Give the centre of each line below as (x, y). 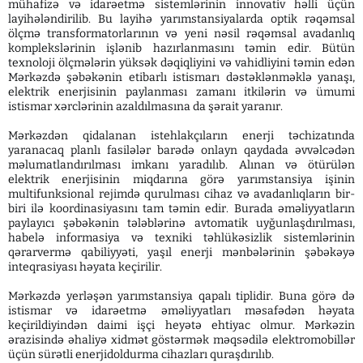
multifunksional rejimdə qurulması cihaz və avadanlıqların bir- (181, 194)
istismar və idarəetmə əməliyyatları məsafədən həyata (181, 310)
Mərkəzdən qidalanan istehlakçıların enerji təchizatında (181, 135)
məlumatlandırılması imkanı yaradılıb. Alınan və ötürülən (181, 164)
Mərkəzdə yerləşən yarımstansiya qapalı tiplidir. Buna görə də (181, 296)
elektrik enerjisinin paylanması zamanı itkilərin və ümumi (181, 92)
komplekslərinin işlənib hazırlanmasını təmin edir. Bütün (181, 48)
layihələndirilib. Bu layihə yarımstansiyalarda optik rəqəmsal (181, 19)
